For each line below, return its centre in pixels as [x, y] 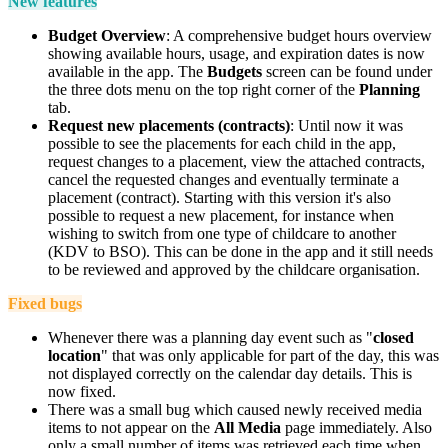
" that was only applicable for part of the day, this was [270, 355]
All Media [247, 427]
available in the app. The [127, 71]
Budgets [236, 71]
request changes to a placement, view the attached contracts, [236, 161]
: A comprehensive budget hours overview [299, 35]
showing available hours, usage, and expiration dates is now [236, 53]
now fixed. [82, 391]
